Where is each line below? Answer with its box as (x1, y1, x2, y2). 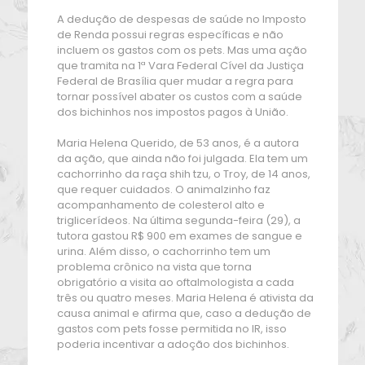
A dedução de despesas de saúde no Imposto (56, 11, 306, 27)
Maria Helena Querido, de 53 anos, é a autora (56, 135, 299, 151)
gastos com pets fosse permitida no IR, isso (56, 321, 287, 336)
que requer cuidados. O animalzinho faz (56, 182, 270, 197)
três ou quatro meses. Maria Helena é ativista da (56, 290, 314, 306)
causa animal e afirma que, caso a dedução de (56, 306, 311, 321)
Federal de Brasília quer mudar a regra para (56, 73, 293, 89)
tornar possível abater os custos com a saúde (56, 89, 302, 104)
